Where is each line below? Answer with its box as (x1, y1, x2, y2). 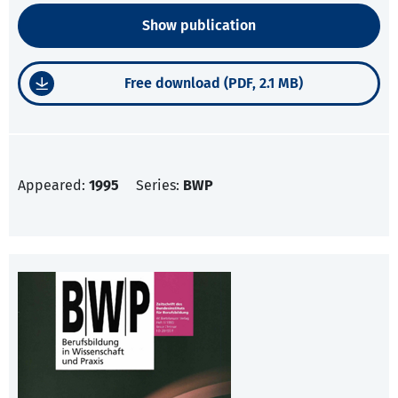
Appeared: (18, 177, 89, 195)
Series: (136, 177, 183, 195)
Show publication (142, 17, 256, 35)
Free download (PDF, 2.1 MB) (124, 75, 303, 92)
